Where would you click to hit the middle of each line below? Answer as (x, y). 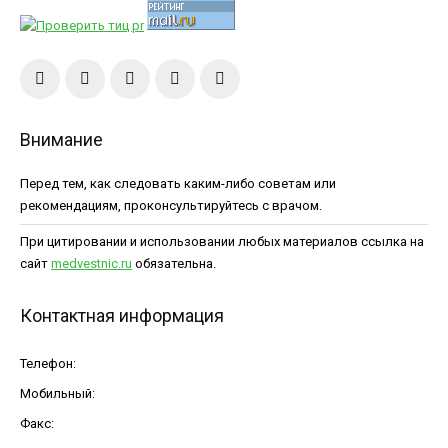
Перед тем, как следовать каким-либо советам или (178, 183)
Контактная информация (122, 315)
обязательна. (174, 263)
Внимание (61, 139)
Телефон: (48, 363)
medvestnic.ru (91, 263)
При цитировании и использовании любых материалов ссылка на (222, 241)
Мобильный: (57, 393)
